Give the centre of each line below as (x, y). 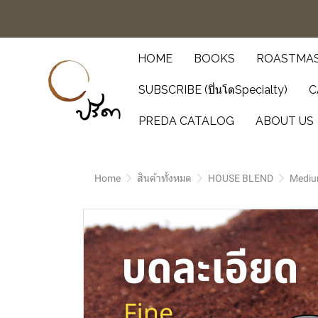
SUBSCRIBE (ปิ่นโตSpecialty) (213, 90)
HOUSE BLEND (241, 178)
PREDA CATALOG (186, 121)
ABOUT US (285, 121)
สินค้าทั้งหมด (164, 178)
